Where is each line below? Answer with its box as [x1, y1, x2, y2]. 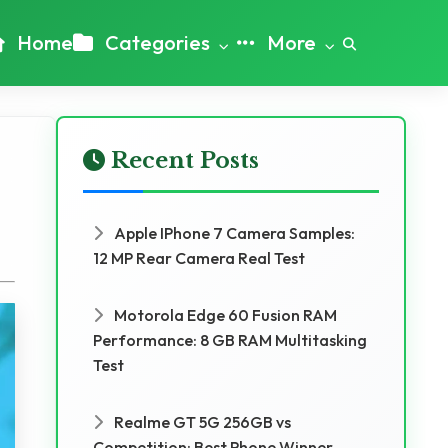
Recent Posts [105, 147, 259, 174]
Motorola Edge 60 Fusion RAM [111, 305, 337, 325]
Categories [101, 30, 214, 55]
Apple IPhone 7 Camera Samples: [111, 223, 355, 243]
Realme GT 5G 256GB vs [111, 412, 291, 432]
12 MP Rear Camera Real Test [93, 248, 305, 268]
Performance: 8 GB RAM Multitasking [93, 330, 367, 350]
